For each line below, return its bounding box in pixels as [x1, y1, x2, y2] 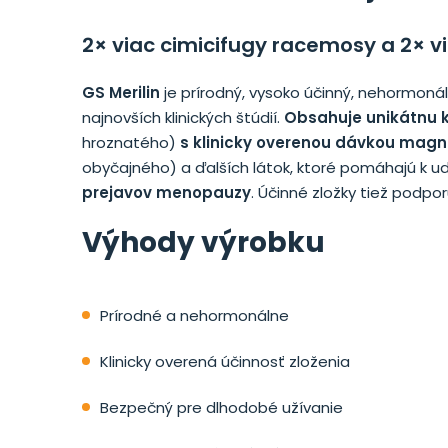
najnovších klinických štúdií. [82, 106, 284, 128]
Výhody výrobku [82, 222, 325, 262]
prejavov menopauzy [82, 181, 251, 203]
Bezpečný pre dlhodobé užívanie [100, 396, 343, 418]
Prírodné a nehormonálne [100, 304, 289, 326]
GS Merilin [82, 81, 160, 103]
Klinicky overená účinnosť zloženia [100, 350, 350, 372]
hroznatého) [82, 131, 180, 153]
